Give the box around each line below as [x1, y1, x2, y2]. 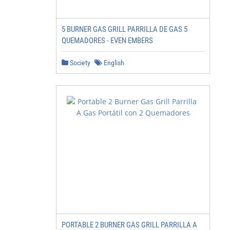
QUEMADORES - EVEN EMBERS [62, 36, 153, 45]
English [102, 59, 124, 67]
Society [68, 59, 90, 67]
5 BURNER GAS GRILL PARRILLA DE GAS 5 [62, 25, 187, 34]
